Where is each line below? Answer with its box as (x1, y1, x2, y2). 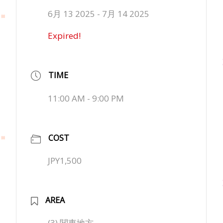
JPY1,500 (48, 155, 82, 167)
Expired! (48, 29, 81, 41)
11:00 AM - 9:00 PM (48, 93, 124, 105)
